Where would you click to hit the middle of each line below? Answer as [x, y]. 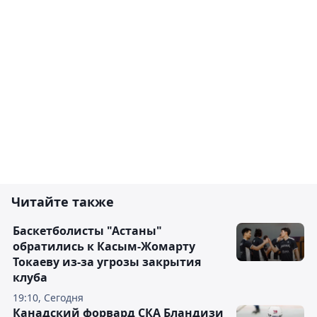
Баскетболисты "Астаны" [87, 231]
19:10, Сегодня [48, 298]
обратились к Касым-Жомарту [104, 247]
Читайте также [63, 202]
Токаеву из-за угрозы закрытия [107, 262]
